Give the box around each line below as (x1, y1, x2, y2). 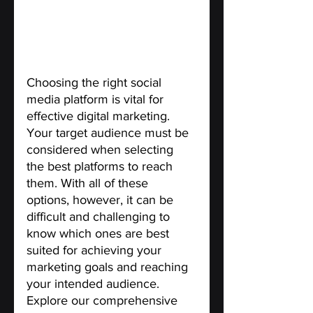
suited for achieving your (27, 243, 165, 258)
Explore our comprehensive (27, 293, 181, 308)
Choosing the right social (27, 75, 165, 90)
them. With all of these (27, 176, 152, 191)
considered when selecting (27, 143, 177, 157)
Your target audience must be (27, 126, 192, 140)
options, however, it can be (27, 193, 177, 208)
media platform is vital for (27, 92, 167, 107)
